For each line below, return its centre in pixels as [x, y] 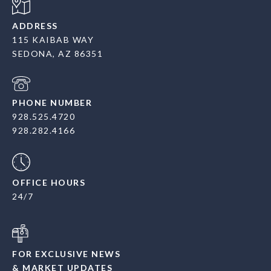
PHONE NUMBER [52, 103]
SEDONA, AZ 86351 [57, 54]
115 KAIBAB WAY [53, 40]
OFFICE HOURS [49, 183]
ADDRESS [35, 26]
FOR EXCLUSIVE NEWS [66, 254]
